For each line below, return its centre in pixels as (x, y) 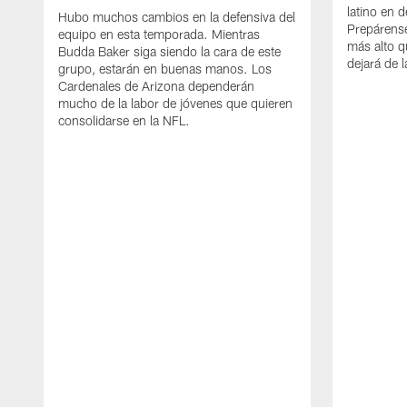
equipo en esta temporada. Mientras (159, 34)
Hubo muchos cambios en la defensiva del (177, 16)
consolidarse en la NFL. (124, 120)
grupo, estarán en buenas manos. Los (165, 68)
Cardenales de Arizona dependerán (156, 85)
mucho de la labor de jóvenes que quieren (175, 103)
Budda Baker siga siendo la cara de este (169, 51)
